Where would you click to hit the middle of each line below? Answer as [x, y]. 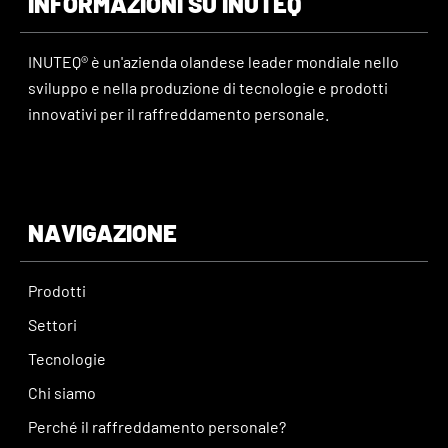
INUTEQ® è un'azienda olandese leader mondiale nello [213, 61]
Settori [52, 324]
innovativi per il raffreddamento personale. [178, 113]
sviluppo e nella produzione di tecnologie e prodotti [208, 87]
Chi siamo [62, 392]
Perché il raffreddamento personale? [157, 426]
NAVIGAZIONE [102, 232]
